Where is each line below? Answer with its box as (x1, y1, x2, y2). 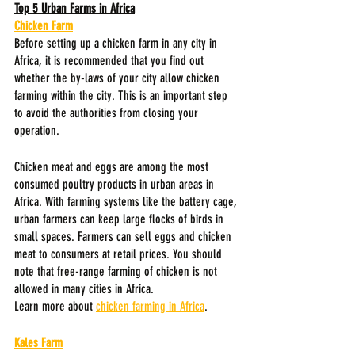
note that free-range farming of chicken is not (14, 263, 220, 279)
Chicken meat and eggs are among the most (14, 158, 212, 174)
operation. (14, 122, 59, 138)
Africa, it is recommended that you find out (14, 52, 207, 68)
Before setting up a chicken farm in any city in (14, 35, 220, 51)
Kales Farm (14, 334, 63, 350)
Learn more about (14, 298, 96, 314)
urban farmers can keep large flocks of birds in (14, 211, 227, 227)
